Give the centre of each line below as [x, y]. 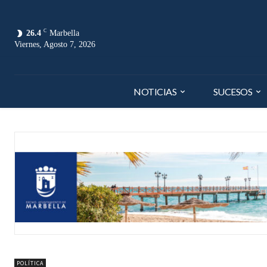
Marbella [64, 33]
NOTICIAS [155, 91]
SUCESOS [233, 91]
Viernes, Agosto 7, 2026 [55, 44]
